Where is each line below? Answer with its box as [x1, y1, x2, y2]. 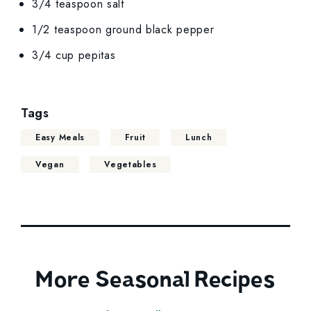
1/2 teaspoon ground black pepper [32, 22, 215, 38]
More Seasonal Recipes [35, 264, 276, 295]
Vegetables [104, 158, 157, 171]
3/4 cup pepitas [32, 47, 116, 64]
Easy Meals [35, 131, 85, 144]
